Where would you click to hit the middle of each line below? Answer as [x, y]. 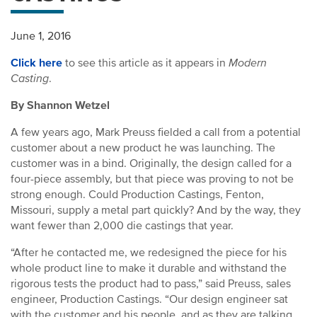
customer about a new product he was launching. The [143, 148]
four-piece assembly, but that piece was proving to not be [152, 179]
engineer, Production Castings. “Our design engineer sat [149, 299]
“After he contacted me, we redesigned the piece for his [149, 253]
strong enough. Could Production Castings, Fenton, [137, 195]
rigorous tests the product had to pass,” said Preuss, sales [151, 284]
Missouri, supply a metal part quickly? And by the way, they [156, 210]
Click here [36, 63]
